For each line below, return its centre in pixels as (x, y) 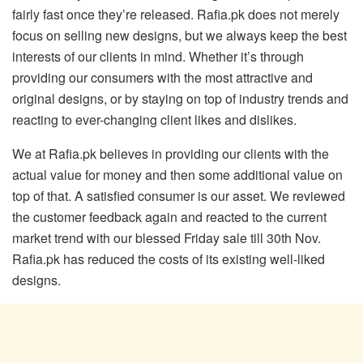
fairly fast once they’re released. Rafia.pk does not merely (176, 15)
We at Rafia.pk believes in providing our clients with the (171, 154)
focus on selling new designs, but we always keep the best (179, 36)
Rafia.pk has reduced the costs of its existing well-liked (169, 259)
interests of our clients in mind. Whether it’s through (158, 57)
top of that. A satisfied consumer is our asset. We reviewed (179, 196)
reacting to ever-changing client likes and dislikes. (154, 120)
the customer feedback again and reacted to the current (169, 217)
